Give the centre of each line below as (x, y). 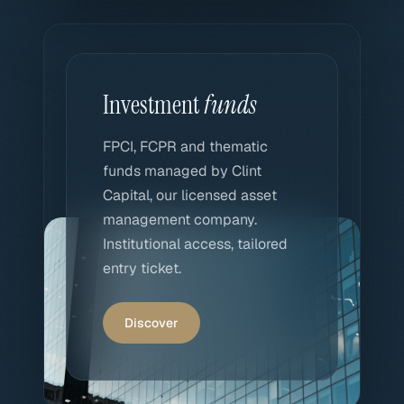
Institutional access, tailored (195, 244)
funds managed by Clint (182, 171)
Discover (151, 323)
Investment (153, 105)
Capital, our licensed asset (190, 195)
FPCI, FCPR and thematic (185, 147)
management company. (180, 220)
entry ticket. (142, 268)
